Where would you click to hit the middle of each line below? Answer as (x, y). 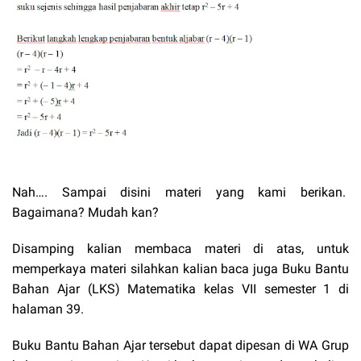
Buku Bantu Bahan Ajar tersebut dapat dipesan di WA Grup (180, 346)
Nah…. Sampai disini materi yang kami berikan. (180, 193)
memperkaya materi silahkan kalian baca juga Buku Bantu (180, 269)
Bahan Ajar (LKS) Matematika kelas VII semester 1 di (180, 289)
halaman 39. (50, 309)
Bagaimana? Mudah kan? (85, 213)
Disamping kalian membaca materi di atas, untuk (180, 249)
